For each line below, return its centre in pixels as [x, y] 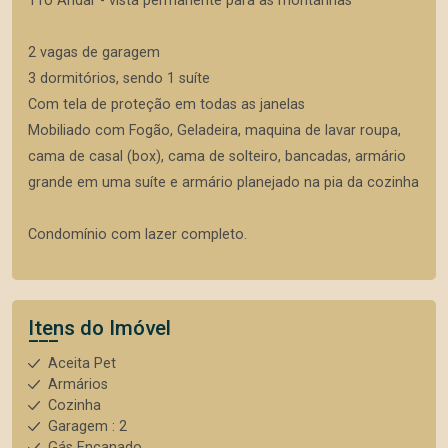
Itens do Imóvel [99, 328]
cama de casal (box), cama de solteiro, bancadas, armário [217, 156]
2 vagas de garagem [94, 52]
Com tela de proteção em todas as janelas [166, 104]
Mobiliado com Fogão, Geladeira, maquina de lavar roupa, [214, 130]
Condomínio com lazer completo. [137, 234]
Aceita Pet [82, 363]
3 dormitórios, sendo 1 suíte [119, 78]
